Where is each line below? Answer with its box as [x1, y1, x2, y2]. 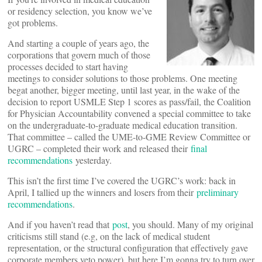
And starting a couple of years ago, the [8, 37, 149, 49]
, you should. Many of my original [127, 218, 253, 230]
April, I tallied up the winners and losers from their [8, 186, 196, 198]
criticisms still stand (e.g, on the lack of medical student [8, 230, 210, 242]
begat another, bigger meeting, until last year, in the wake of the [8, 84, 240, 96]
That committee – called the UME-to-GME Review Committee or [8, 130, 250, 143]
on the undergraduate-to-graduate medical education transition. [8, 119, 237, 131]
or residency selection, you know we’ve [8, 5, 152, 17]
